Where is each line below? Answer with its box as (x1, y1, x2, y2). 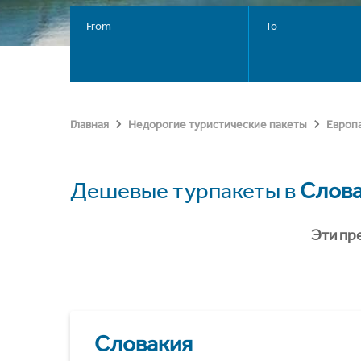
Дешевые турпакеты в (70, 177, 300, 204)
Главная (70, 118, 109, 131)
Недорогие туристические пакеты (128, 118, 307, 131)
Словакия (94, 330, 193, 357)
